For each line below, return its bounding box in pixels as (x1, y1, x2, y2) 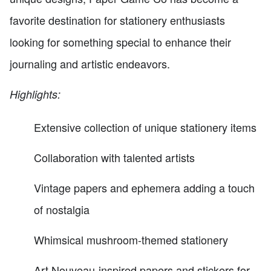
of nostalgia (34, 201, 90, 218)
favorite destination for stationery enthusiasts (10, 12, 225, 28)
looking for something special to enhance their (10, 34, 231, 50)
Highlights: (10, 87, 60, 102)
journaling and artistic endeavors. (10, 56, 170, 72)
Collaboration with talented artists (34, 149, 195, 166)
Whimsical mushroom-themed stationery (34, 232, 228, 248)
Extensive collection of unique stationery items (34, 119, 256, 135)
